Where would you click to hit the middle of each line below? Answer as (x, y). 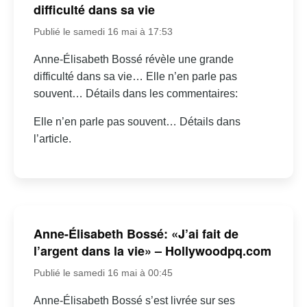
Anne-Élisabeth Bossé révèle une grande (133, 60)
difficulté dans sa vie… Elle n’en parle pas (135, 77)
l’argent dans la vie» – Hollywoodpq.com (152, 250)
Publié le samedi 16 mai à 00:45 (103, 272)
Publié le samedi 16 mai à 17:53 (103, 32)
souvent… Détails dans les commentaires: (135, 94)
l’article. (52, 139)
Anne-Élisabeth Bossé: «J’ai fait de (136, 233)
